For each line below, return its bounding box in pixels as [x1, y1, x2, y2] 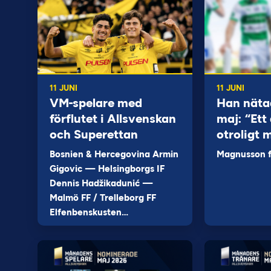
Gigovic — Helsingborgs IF [50, 163, 165, 174]
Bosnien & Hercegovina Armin [50, 149, 178, 160]
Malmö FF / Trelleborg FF [50, 192, 156, 203]
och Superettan [50, 127, 138, 142]
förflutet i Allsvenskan [50, 111, 176, 126]
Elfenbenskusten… [50, 207, 128, 218]
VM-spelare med [50, 96, 142, 110]
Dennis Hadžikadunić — [50, 178, 153, 189]
